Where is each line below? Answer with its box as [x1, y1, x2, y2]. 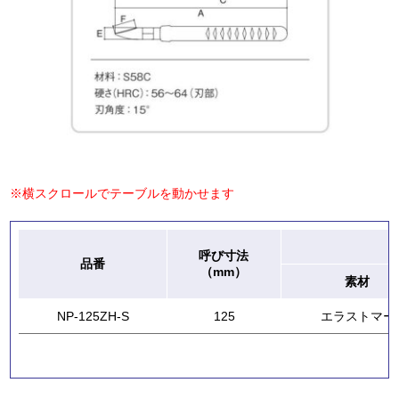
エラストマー [320, 308, 395, 323]
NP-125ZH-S [56, 308, 129, 323]
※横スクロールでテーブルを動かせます [10, 186, 235, 201]
